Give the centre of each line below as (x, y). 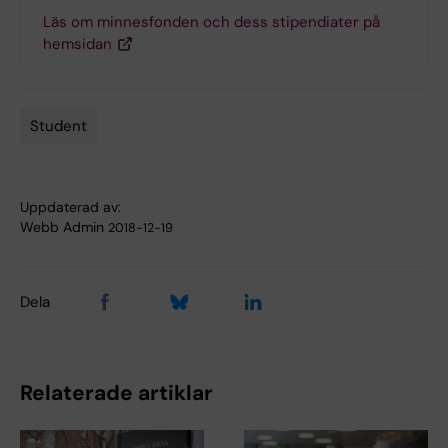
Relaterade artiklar (116, 392)
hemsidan (77, 43)
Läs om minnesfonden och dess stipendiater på (211, 21)
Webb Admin (62, 226)
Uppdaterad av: (70, 206)
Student (58, 125)
